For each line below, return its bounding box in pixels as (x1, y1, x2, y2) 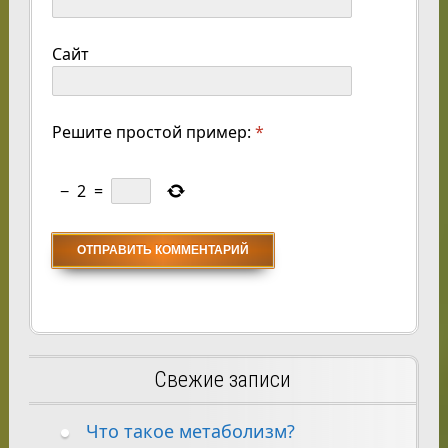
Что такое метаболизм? (85, 418, 295, 443)
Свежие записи (153, 366, 291, 392)
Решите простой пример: (51, 120, 251, 143)
